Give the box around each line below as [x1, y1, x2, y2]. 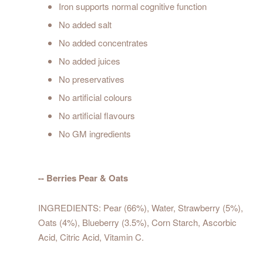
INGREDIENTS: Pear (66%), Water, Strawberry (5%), [38, 201, 243, 214]
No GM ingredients [59, 127, 131, 140]
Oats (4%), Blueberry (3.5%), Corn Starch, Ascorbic [38, 216, 237, 229]
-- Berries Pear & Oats [38, 171, 128, 185]
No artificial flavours [59, 109, 135, 122]
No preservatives [59, 73, 124, 86]
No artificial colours [59, 91, 132, 104]
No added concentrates [59, 36, 148, 49]
